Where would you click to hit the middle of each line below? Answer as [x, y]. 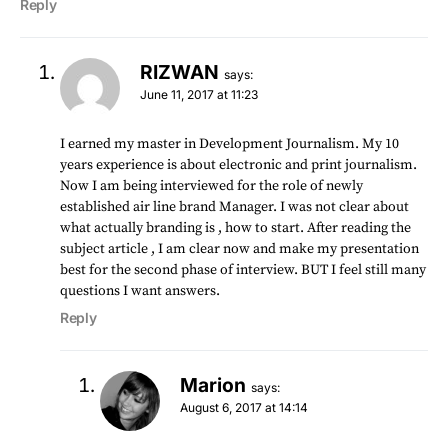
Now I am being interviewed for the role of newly [211, 185]
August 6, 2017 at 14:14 [244, 407]
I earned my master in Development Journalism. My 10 [229, 143]
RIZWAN [179, 71]
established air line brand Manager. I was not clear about [234, 206]
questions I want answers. [140, 290]
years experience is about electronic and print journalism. [238, 164]
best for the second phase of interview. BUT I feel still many [243, 269]
